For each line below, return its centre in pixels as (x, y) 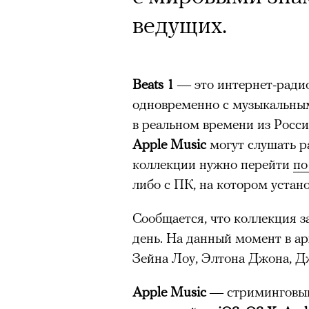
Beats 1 (155, 83)
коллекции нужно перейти (213, 163)
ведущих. (180, 24)
